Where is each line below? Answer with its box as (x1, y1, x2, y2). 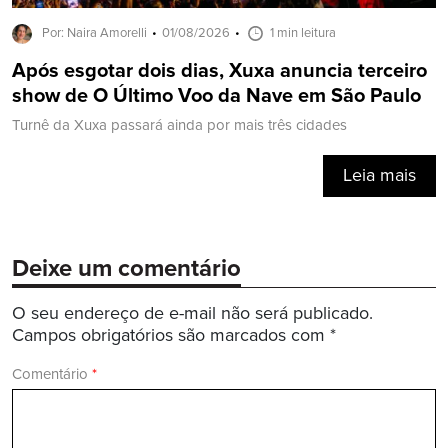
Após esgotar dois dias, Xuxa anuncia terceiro (12, 58, 427, 84)
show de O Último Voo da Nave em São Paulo (12, 83, 421, 109)
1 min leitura (270, 24, 336, 41)
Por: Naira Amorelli (42, 24, 147, 41)
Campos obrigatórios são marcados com (12, 324, 330, 347)
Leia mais (343, 164, 416, 187)
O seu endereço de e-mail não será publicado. (12, 302, 373, 325)
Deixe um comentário (12, 253, 241, 284)
